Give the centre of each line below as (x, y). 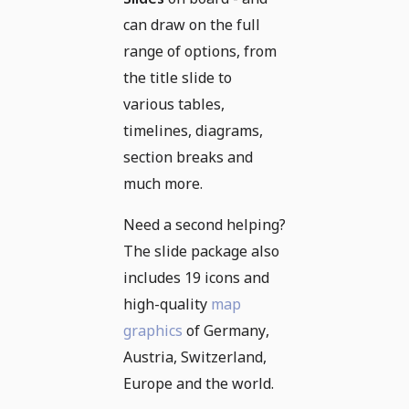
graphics (153, 330)
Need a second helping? (204, 224)
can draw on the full (192, 24)
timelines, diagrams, (193, 130)
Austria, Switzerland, (195, 357)
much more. (163, 183)
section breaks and (188, 157)
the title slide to (178, 77)
